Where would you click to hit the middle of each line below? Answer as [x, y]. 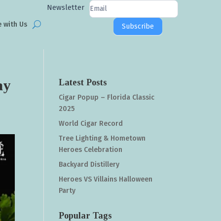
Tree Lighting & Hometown [102, 138]
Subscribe [138, 26]
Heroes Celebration [91, 150]
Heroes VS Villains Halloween [106, 179]
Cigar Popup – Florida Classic [107, 97]
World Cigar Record [91, 124]
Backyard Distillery [89, 165]
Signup [58, 17]
